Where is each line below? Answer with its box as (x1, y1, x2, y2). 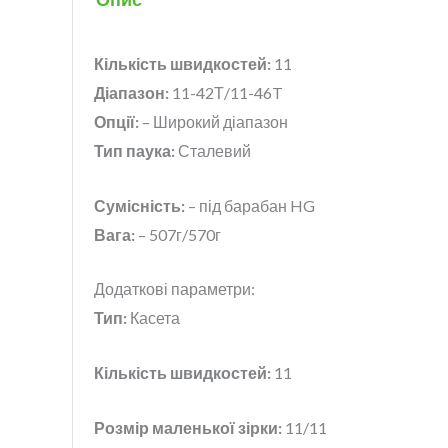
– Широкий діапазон (138, 112, 288, 132)
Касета (126, 308, 180, 328)
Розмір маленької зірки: (93, 417, 282, 437)
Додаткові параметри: (93, 279, 255, 299)
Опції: (93, 112, 139, 132)
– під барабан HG (184, 195, 315, 215)
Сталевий (177, 141, 251, 161)
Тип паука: (93, 141, 175, 161)
